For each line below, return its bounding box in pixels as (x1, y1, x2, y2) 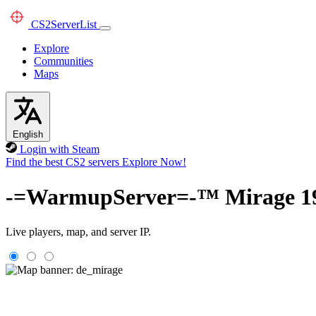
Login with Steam (19, 143, 99, 155)
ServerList (51, 18, 97, 30)
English (13, 129, 43, 140)
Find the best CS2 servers (6, 156, 119, 168)
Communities (34, 55, 93, 67)
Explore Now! (122, 156, 186, 168)
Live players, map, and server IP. (6, 225, 151, 238)
